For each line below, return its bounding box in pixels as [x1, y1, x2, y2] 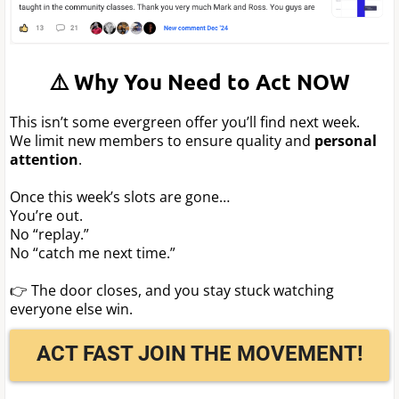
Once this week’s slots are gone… [10, 186, 230, 207]
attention [10, 149, 78, 169]
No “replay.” [10, 224, 89, 244]
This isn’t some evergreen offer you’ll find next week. [10, 111, 360, 132]
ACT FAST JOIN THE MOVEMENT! [36, 340, 363, 366]
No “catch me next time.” [10, 242, 175, 263]
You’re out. [10, 205, 83, 225]
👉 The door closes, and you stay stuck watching [10, 280, 334, 300]
